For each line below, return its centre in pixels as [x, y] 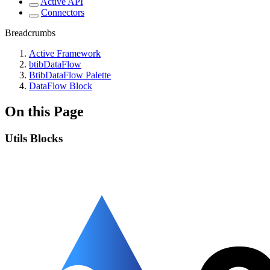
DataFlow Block [61, 86]
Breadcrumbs [30, 33]
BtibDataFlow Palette [70, 75]
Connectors [63, 12]
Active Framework [65, 53]
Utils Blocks [34, 138]
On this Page [44, 111]
